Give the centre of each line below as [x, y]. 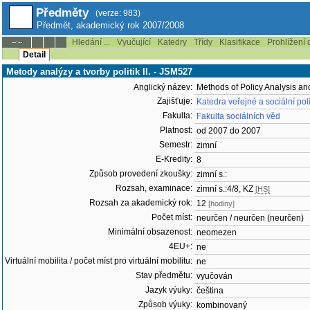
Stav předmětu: [164, 275]
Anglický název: [163, 87]
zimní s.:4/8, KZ [226, 189]
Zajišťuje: [175, 101]
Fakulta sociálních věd [238, 116]
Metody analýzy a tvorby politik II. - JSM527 [99, 72]
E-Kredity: [174, 159]
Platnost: [176, 130]
